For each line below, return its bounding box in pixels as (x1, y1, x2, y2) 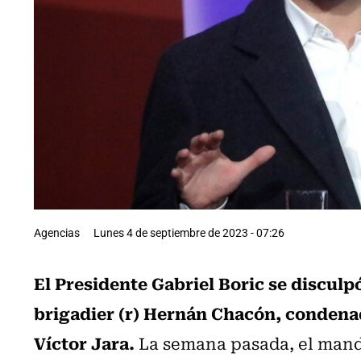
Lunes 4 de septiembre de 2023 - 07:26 (93, 224, 284, 240)
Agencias (34, 224, 80, 240)
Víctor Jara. (34, 329, 135, 355)
